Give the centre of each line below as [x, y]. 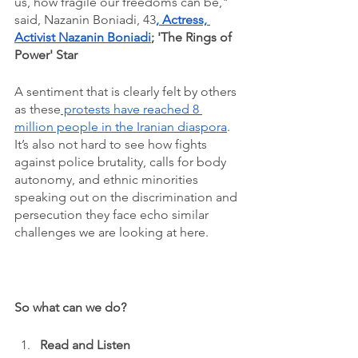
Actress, [186, 20]
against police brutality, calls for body [122, 162]
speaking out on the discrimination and [127, 197]
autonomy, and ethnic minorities [108, 179]
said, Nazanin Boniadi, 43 [85, 20]
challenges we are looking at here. [113, 232]
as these [38, 109]
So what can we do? [70, 307]
